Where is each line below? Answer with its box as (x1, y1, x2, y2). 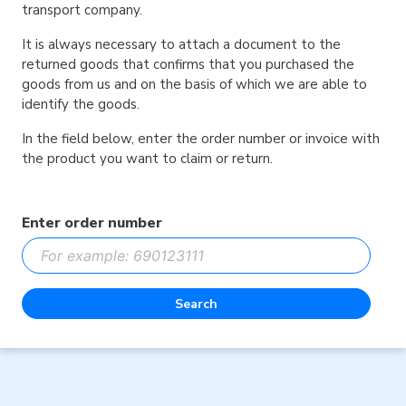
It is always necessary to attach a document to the (22, 35, 341, 53)
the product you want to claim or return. (22, 150, 273, 168)
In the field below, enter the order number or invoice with (22, 130, 380, 148)
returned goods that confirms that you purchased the (22, 55, 354, 73)
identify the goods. (22, 95, 140, 113)
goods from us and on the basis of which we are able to (22, 75, 367, 93)
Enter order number (22, 213, 162, 233)
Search (174, 295, 218, 313)
